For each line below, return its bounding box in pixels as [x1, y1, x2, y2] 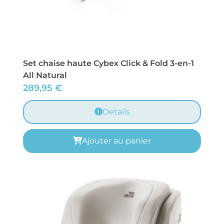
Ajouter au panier [82, 136, 151, 146]
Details [102, 107, 130, 117]
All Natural [23, 70, 67, 80]
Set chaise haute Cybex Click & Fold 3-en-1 [23, 58, 194, 68]
